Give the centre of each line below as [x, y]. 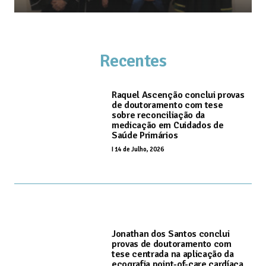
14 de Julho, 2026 [139, 149]
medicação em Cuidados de [168, 125]
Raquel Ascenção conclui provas [178, 95]
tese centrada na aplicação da [173, 254]
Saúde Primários [145, 135]
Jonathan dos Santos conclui [171, 234]
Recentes [133, 61]
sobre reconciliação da [158, 115]
